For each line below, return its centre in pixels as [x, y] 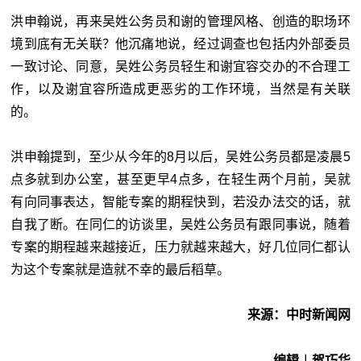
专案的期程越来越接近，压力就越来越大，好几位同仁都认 [180, 247]
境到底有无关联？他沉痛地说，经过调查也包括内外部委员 [180, 44]
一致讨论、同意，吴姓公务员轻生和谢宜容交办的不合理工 [180, 66]
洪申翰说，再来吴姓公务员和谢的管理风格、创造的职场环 [180, 21]
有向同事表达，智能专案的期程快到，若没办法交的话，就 [180, 201]
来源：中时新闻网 [299, 314]
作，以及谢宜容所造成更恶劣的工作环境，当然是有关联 [180, 89]
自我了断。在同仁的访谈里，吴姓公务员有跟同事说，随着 [180, 224]
